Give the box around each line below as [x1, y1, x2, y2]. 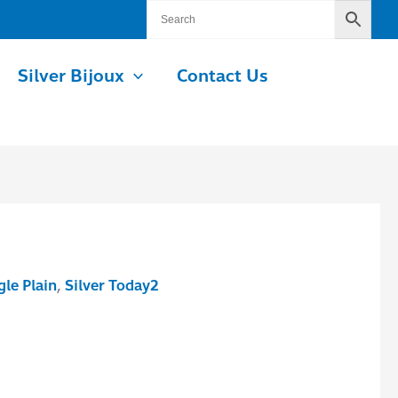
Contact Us [177, 62, 269, 89]
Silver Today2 [64, 275, 159, 298]
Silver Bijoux [17, 62, 124, 89]
